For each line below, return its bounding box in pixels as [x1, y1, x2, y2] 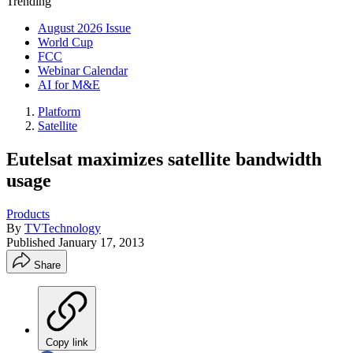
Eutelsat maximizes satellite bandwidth [6, 148, 321, 169]
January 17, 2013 [58, 235, 144, 249]
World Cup [38, 35, 93, 49]
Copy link [46, 336, 88, 348]
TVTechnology [24, 221, 101, 235]
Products [6, 206, 50, 221]
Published [6, 235, 58, 249]
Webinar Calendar [38, 64, 128, 77]
